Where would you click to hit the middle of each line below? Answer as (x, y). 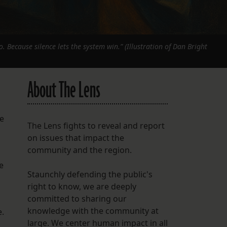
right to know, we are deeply (82, 187)
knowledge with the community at (93, 211)
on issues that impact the (75, 138)
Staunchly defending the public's (90, 175)
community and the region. (79, 150)
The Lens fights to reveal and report (96, 126)
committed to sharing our (77, 199)
